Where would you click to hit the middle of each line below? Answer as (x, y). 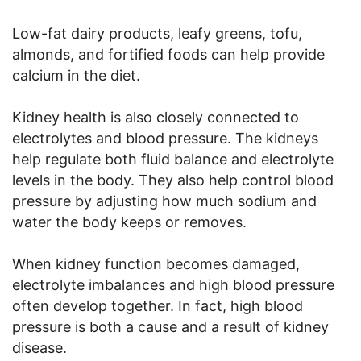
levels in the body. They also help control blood (173, 180)
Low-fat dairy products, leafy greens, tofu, (157, 33)
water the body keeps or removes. (129, 222)
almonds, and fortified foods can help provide (168, 54)
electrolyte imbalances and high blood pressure (173, 284)
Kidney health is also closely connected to (156, 117)
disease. (39, 347)
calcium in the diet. (76, 75)
